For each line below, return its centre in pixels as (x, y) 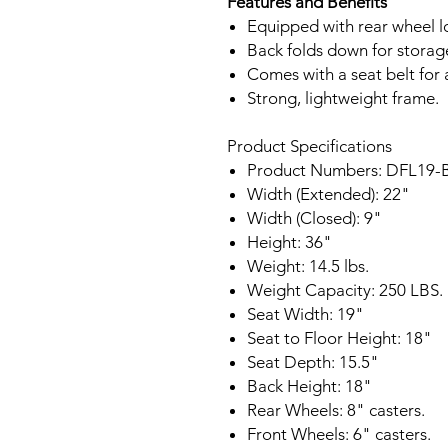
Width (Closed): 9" (314, 218)
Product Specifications (309, 146)
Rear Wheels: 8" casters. (336, 410)
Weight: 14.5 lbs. (308, 266)
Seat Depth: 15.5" (313, 362)
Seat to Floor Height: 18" (339, 338)
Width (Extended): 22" (328, 194)
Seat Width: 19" (305, 314)
